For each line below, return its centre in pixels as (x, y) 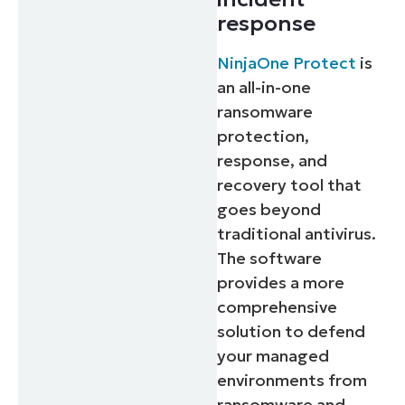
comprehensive (278, 307)
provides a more (281, 283)
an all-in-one (264, 88)
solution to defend (292, 332)
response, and (273, 161)
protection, (264, 137)
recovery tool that (290, 185)
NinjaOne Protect (287, 63)
